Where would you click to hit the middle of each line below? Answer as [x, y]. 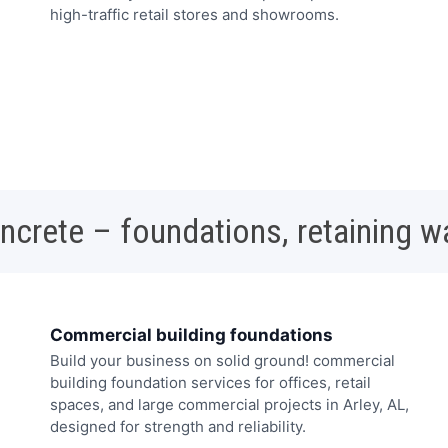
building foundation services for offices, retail [210, 383]
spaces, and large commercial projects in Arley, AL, [229, 405]
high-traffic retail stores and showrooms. [194, 14]
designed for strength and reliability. [178, 427]
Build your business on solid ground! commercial [222, 361]
